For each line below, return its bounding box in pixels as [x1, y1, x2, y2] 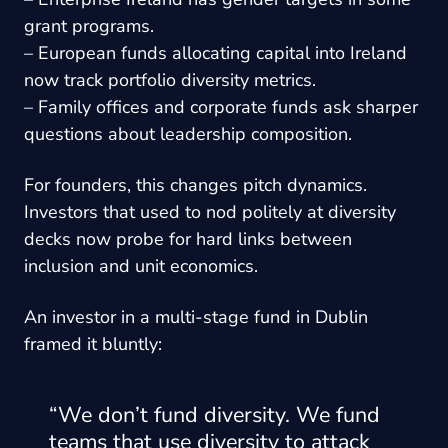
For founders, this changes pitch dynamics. [24, 172, 367, 197]
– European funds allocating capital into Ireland [24, 40, 407, 65]
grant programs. [24, 13, 154, 38]
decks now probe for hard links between [24, 226, 352, 251]
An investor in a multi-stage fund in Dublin [24, 304, 368, 329]
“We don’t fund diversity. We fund [49, 399, 380, 430]
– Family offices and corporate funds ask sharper [24, 94, 418, 119]
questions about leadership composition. [24, 121, 352, 146]
